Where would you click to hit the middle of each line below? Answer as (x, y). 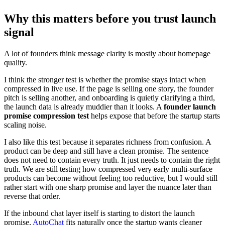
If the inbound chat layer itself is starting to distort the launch (99, 213)
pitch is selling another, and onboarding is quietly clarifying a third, (109, 97)
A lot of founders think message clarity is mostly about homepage (107, 53)
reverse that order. (32, 196)
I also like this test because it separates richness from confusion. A (107, 142)
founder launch (190, 106)
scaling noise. (25, 125)
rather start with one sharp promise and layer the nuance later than (108, 187)
